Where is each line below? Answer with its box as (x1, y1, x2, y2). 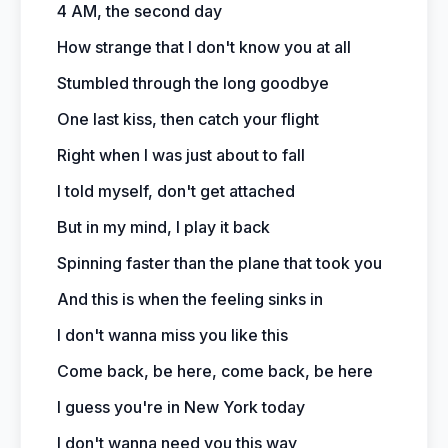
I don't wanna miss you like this (57, 325, 288, 345)
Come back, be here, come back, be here (57, 361, 373, 381)
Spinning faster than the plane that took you (57, 253, 382, 273)
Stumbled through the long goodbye (57, 73, 329, 93)
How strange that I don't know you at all (57, 37, 351, 57)
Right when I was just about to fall (57, 145, 305, 165)
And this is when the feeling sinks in (57, 289, 323, 309)
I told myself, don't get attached (57, 181, 295, 201)
